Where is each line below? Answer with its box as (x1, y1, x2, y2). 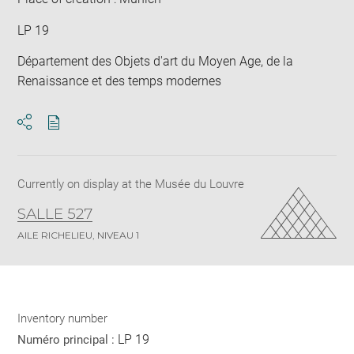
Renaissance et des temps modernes (17, 73, 222, 89)
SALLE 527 (17, 205, 93, 224)
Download (53, 129, 111, 145)
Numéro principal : (17, 333, 119, 348)
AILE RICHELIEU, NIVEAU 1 (17, 229, 140, 242)
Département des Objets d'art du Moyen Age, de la (17, 54, 294, 70)
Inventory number (17, 311, 108, 326)
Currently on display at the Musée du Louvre (17, 177, 245, 192)
